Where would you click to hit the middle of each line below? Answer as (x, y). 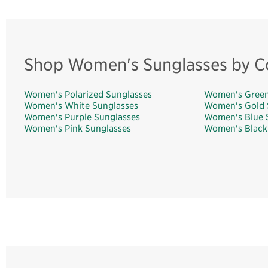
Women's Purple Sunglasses (82, 117)
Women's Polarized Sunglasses (88, 94)
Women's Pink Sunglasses (77, 128)
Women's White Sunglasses (81, 105)
